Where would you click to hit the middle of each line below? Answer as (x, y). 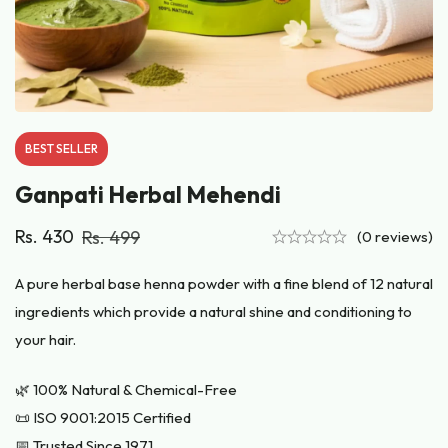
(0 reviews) (395, 236)
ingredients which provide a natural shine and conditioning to (213, 311)
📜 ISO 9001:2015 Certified (103, 418)
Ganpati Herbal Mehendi (148, 194)
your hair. (45, 339)
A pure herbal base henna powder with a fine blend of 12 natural (224, 283)
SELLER (77, 148)
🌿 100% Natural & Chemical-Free (126, 390)
